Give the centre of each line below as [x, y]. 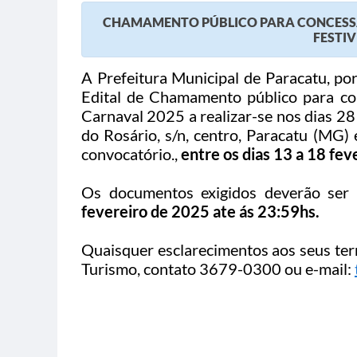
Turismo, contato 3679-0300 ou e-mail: [218, 269]
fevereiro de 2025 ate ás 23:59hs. [200, 212]
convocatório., [131, 154]
